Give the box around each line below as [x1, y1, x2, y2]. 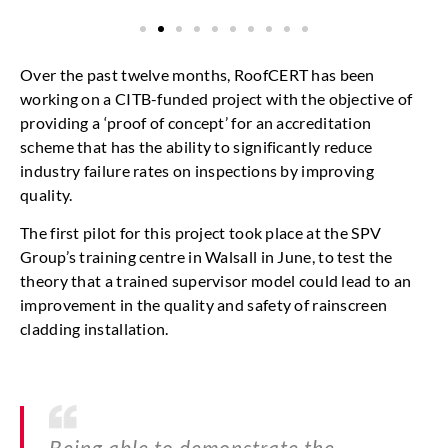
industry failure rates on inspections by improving [20, 160, 374, 180]
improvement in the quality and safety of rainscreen [20, 294, 388, 314]
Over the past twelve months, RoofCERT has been [20, 64, 375, 84]
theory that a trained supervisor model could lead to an [20, 270, 412, 290]
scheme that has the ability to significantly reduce [20, 136, 373, 156]
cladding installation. [20, 318, 169, 338]
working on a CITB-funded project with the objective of [20, 88, 413, 108]
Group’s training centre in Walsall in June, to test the [20, 246, 393, 266]
